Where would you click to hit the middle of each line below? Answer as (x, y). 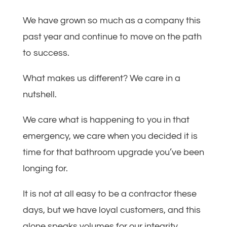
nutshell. (40, 94)
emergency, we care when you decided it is (110, 136)
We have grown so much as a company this (111, 20)
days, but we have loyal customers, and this (111, 210)
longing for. (45, 168)
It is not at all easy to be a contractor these (109, 194)
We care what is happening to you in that (106, 120)
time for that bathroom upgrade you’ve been (113, 152)
